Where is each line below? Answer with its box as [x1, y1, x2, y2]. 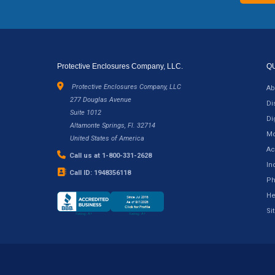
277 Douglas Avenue [69, 95, 131, 104]
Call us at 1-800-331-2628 [67, 151, 152, 160]
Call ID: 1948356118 [67, 168, 131, 177]
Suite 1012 [69, 108, 101, 117]
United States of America [69, 134, 144, 142]
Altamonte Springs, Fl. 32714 [69, 121, 155, 130]
